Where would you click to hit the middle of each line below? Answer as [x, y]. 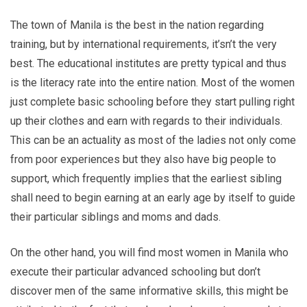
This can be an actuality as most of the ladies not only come [153, 140]
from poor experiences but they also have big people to [143, 159]
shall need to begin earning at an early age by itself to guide [153, 197]
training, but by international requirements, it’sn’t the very [144, 44]
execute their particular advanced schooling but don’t [135, 271]
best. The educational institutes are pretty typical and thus [148, 63]
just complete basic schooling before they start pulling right [152, 101]
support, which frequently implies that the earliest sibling [146, 178]
